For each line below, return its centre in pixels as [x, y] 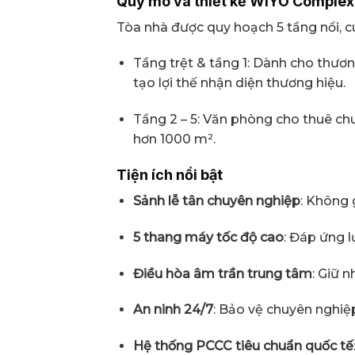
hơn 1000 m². [174, 139]
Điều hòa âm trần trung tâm [222, 273]
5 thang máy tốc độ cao [208, 237]
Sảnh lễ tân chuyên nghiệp [216, 200]
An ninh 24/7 [173, 310]
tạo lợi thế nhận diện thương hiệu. [239, 83]
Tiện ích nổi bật [170, 174]
